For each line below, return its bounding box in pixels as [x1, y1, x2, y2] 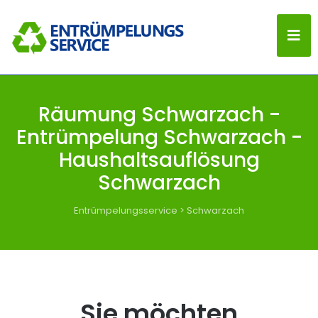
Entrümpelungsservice [74, 204, 177, 217]
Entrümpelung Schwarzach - [16, 124, 302, 151]
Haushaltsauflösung [58, 146, 260, 174]
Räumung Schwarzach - [38, 101, 280, 128]
